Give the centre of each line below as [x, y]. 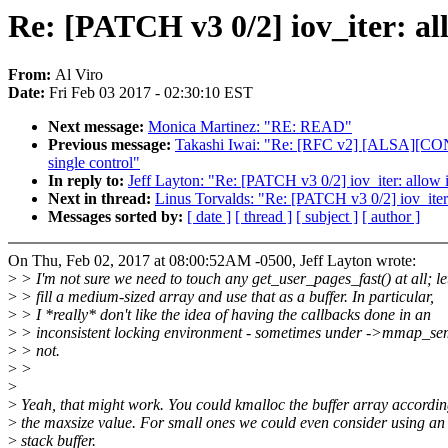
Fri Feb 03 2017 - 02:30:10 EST [151, 93]
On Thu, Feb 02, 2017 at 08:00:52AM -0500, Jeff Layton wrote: [212, 261]
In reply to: [88, 181]
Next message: [98, 127]
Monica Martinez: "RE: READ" [250, 127]
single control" [94, 163]
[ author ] [391, 217]
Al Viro [79, 75]
